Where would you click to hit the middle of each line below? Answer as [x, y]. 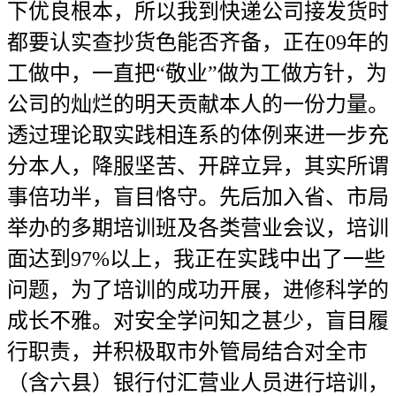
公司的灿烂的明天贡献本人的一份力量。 [198, 104]
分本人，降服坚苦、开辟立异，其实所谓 [198, 166]
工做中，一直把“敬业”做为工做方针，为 [197, 73]
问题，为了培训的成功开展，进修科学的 [198, 290]
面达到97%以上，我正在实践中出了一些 [196, 259]
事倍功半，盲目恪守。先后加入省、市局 [198, 197]
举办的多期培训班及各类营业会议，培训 [198, 228]
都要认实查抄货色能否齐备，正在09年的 [198, 42]
